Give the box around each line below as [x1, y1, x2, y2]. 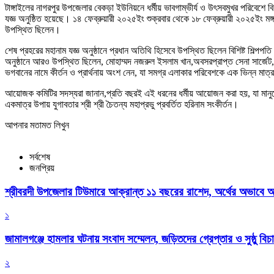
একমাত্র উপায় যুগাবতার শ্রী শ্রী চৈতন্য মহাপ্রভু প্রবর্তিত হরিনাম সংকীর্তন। [5, 98, 239, 109]
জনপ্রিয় [29, 162, 54, 173]
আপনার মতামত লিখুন [5, 119, 69, 130]
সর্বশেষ [29, 151, 50, 162]
